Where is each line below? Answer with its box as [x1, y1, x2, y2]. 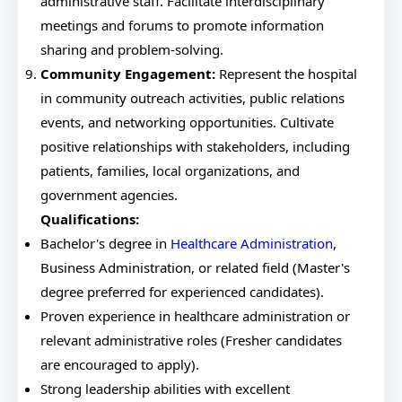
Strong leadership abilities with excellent [40, 380, 290, 398]
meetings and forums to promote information [40, 16, 324, 34]
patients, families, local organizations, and [40, 162, 300, 179]
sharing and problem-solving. [40, 40, 223, 58]
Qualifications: [40, 210, 139, 228]
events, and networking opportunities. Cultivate [40, 113, 334, 131]
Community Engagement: [40, 65, 215, 83]
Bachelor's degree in [40, 234, 170, 252]
